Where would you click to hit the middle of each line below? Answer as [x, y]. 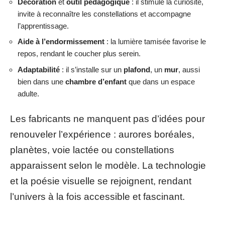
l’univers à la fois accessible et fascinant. [97, 197]
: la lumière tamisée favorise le [155, 41]
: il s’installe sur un [92, 69]
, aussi [189, 69]
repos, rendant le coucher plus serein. [79, 53]
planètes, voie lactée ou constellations [92, 150]
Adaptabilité [39, 69]
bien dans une [41, 81]
